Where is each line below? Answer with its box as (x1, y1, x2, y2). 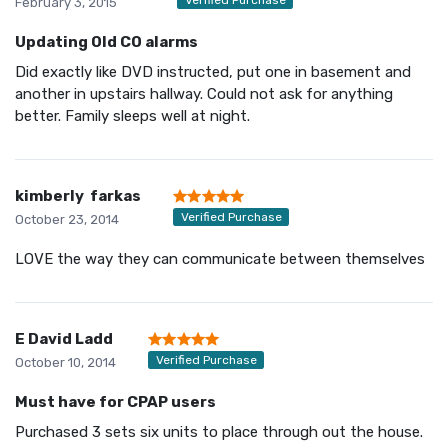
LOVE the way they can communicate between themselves (15, 249, 425, 268)
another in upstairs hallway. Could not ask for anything (15, 84, 393, 103)
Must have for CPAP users (15, 392, 216, 411)
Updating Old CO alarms (15, 32, 198, 51)
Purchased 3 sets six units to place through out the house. (15, 422, 423, 441)
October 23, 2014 (15, 211, 119, 227)
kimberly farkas (15, 186, 141, 205)
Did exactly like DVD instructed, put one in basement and (15, 62, 411, 81)
